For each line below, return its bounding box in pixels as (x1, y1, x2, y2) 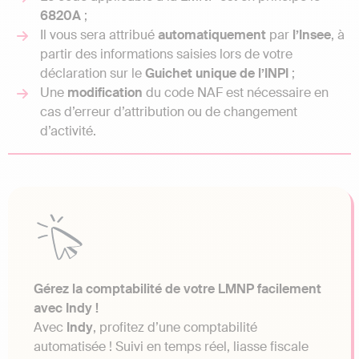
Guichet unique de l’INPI (142, 65, 288, 83)
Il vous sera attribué (40, 26, 158, 44)
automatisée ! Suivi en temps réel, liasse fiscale (34, 337, 309, 355)
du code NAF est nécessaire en (143, 84, 329, 102)
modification (67, 84, 143, 102)
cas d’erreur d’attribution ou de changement (40, 103, 297, 121)
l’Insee (292, 26, 331, 44)
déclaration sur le (40, 65, 142, 83)
